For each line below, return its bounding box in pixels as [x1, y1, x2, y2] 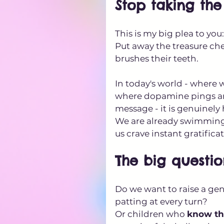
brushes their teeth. [115, 53, 200, 63]
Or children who [115, 208, 187, 219]
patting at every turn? [115, 196, 209, 206]
